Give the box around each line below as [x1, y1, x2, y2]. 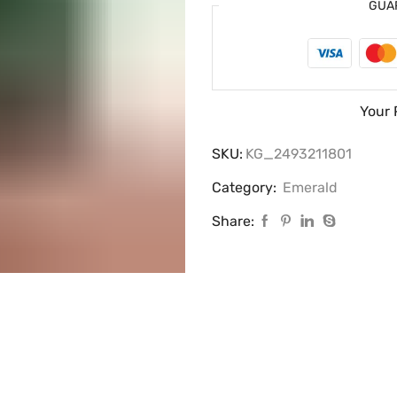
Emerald [283, 178, 337, 196]
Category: [212, 178, 280, 196]
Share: [212, 212, 254, 230]
